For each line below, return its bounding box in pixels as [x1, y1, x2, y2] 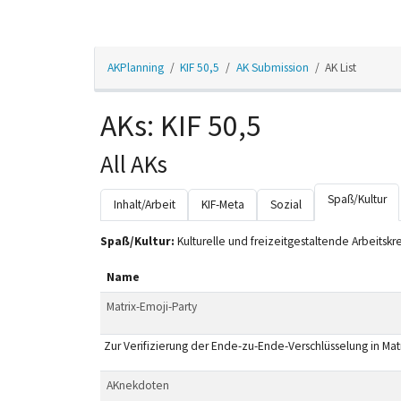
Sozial [269, 197, 302, 213]
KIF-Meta [200, 197, 244, 213]
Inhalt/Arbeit [113, 197, 175, 213]
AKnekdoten [106, 377, 169, 393]
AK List [325, 59, 357, 75]
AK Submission [235, 59, 309, 75]
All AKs [100, 148, 168, 179]
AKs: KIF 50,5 [100, 106, 262, 144]
